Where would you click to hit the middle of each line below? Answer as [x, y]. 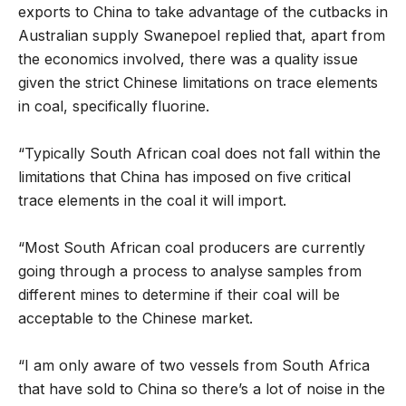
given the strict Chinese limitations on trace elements [198, 83]
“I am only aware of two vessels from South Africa [194, 366]
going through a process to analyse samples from [190, 271]
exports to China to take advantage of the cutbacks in [203, 12]
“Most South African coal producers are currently [192, 248]
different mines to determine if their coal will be [179, 295]
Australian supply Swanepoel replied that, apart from [202, 36]
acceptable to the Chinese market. [135, 319]
